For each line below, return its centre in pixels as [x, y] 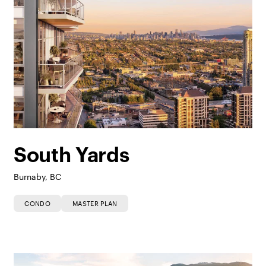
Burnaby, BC [37, 177]
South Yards [71, 156]
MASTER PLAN [95, 204]
